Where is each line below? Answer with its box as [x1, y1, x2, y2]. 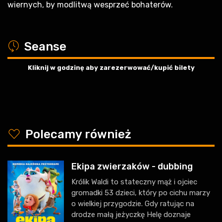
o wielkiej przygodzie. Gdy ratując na [71, 199, 194, 209]
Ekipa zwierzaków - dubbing [71, 161, 193, 172]
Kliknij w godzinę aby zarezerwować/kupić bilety [27, 64, 195, 72]
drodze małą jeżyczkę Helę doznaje [71, 210, 191, 220]
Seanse [24, 40, 66, 54]
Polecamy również [25, 127, 131, 142]
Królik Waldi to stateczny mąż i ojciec [71, 177, 197, 187]
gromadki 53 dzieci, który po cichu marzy [71, 188, 210, 198]
